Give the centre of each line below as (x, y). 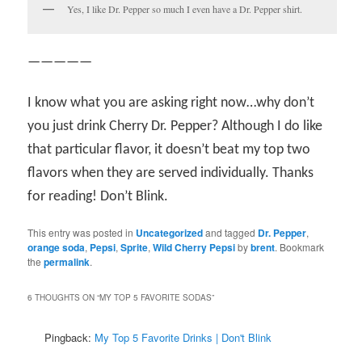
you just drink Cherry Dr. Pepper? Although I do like (175, 127)
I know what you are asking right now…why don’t (171, 103)
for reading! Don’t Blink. (98, 197)
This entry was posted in (82, 233)
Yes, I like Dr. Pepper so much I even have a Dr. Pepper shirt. (185, 8)
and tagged (231, 233)
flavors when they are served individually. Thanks (171, 174)
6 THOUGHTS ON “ (64, 297)
